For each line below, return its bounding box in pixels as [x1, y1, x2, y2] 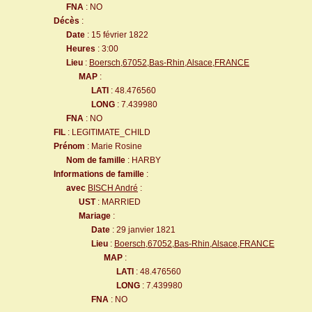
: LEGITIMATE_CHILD [65, 127, 150, 137]
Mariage [79, 211, 111, 221]
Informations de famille [54, 169, 144, 179]
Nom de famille [66, 155, 125, 165]
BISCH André [88, 183, 138, 193]
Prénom [54, 141, 85, 151]
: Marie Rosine [85, 141, 142, 151]
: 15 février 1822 [85, 30, 148, 40]
